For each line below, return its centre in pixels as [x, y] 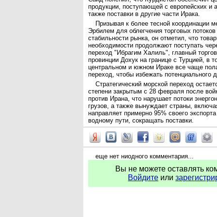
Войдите [143, 178]
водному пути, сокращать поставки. [141, 120]
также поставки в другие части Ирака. [144, 14]
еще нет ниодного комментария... [145, 156]
